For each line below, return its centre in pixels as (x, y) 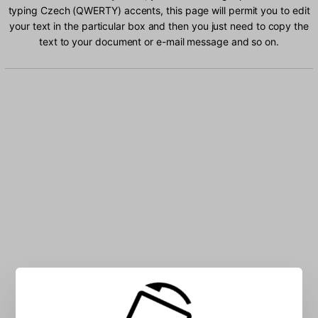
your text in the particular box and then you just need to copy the (159, 26)
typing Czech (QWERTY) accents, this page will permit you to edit (159, 11)
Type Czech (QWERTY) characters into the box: (159, 283)
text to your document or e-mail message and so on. (159, 42)
